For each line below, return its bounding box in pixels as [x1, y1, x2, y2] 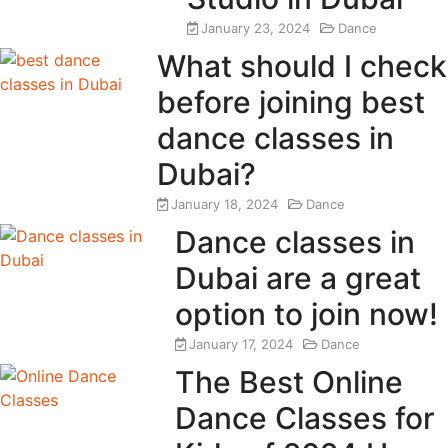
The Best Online [175, 363, 404, 400]
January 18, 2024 [171, 195, 279, 212]
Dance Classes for [175, 399, 436, 436]
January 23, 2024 [201, 19, 311, 36]
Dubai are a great [174, 259, 421, 296]
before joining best [157, 83, 426, 120]
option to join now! [174, 295, 438, 332]
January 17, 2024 [188, 335, 293, 352]
